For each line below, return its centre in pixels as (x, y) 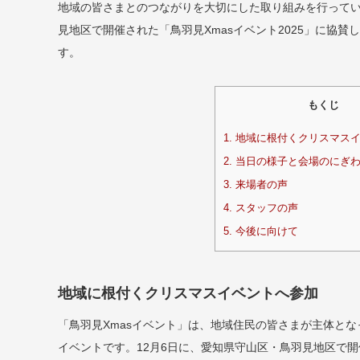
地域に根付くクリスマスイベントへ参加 (188, 293)
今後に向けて (265, 231)
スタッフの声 (265, 207)
